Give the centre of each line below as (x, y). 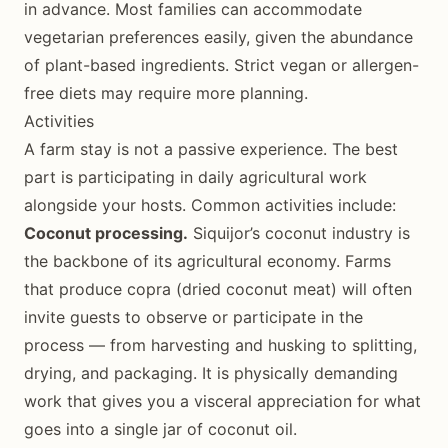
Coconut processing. (106, 232)
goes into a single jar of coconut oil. (160, 428)
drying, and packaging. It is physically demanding (211, 372)
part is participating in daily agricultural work (195, 176)
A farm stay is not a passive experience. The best (211, 148)
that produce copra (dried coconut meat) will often (218, 288)
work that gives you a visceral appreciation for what (222, 400)
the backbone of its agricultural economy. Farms (207, 260)
